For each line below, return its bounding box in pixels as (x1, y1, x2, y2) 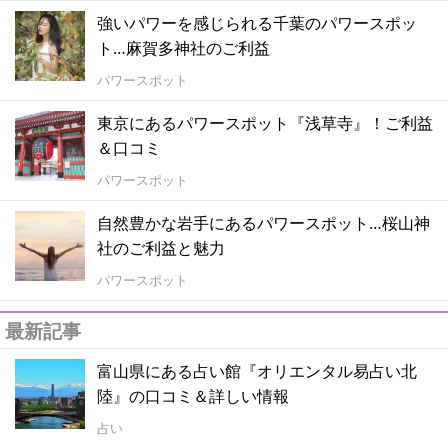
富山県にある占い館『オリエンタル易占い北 (97, 360, 417, 383)
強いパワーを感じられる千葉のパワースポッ (97, 12, 417, 35)
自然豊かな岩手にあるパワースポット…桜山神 (97, 212, 430, 235)
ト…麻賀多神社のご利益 (97, 37, 270, 60)
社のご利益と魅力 (97, 237, 225, 260)
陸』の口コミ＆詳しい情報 (97, 385, 289, 408)
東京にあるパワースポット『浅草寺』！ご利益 (97, 112, 433, 135)
